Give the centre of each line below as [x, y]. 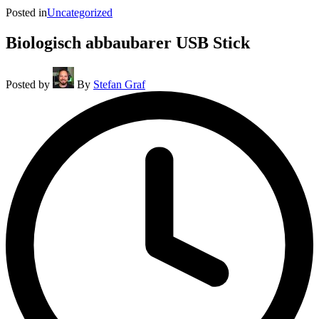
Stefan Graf [119, 84]
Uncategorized [80, 12]
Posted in [26, 12]
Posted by [28, 84]
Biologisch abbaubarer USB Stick [128, 42]
